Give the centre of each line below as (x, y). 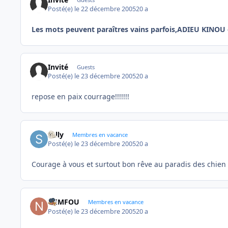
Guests (85, 67)
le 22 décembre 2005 (105, 9)
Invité (58, 67)
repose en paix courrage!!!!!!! (80, 97)
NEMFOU (64, 202)
